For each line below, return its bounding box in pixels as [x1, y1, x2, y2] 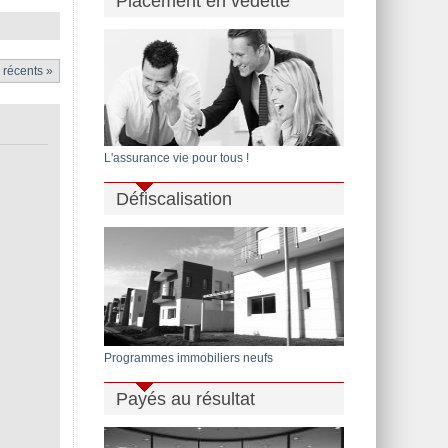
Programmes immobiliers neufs [104, 351, 273, 365]
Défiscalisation [116, 189, 232, 209]
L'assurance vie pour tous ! [104, 151, 249, 165]
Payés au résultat [116, 389, 255, 409]
